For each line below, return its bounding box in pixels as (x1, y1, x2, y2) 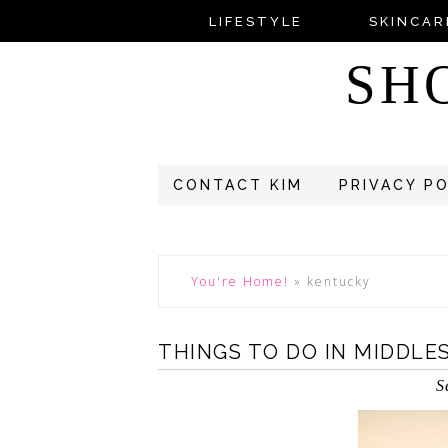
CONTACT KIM (173, 177, 303, 193)
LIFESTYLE (208, 14, 303, 29)
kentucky (307, 273, 371, 290)
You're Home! (191, 273, 289, 290)
